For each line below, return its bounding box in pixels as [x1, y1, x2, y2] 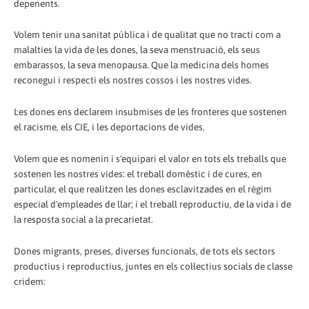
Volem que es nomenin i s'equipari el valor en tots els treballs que [14, 153, 286, 165]
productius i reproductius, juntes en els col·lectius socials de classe [14, 261, 292, 272]
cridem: [14, 276, 46, 288]
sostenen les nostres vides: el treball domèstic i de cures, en [14, 168, 262, 180]
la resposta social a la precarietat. [14, 214, 153, 226]
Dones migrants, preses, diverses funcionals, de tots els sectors [14, 246, 275, 257]
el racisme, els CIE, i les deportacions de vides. [14, 121, 205, 133]
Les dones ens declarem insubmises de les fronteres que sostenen [14, 106, 287, 118]
